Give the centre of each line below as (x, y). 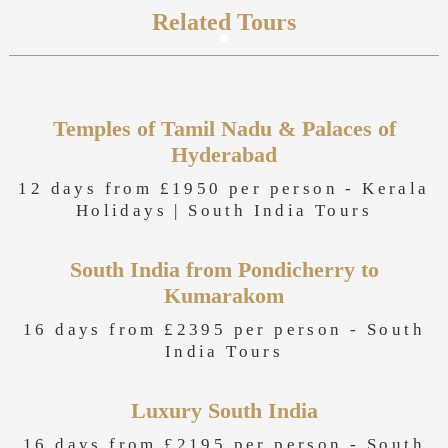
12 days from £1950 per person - (190, 188)
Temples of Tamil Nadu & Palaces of (224, 128)
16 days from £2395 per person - (195, 329)
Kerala (396, 188)
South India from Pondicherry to (224, 269)
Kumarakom (224, 295)
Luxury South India (224, 410)
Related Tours (224, 22)
